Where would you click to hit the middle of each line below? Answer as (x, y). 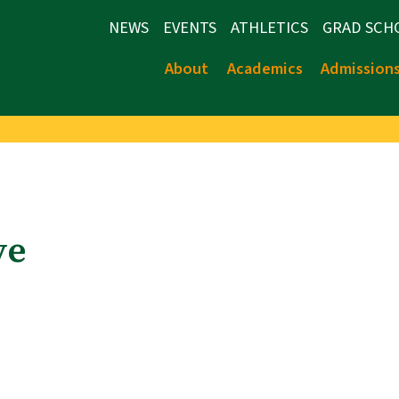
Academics (265, 69)
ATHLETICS (269, 28)
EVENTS (190, 28)
